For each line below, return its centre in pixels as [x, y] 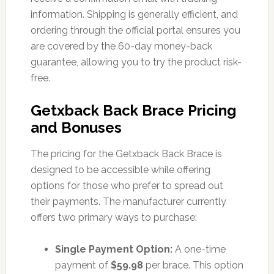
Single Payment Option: [113, 249]
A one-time [199, 249]
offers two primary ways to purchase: [113, 217]
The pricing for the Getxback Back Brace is [126, 154]
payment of [83, 265]
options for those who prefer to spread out [127, 185]
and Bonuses [76, 127]
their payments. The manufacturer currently [128, 201]
